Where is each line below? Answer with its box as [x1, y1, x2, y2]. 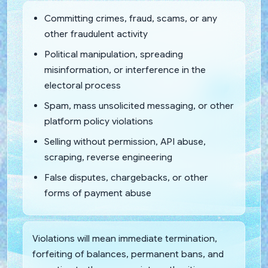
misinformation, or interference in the [44, 63, 206, 75]
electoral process [44, 79, 121, 91]
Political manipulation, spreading [44, 48, 183, 60]
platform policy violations [44, 115, 153, 127]
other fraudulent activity [44, 28, 148, 39]
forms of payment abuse [44, 187, 151, 199]
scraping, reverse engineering [44, 151, 172, 163]
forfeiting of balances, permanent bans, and [32, 248, 224, 260]
